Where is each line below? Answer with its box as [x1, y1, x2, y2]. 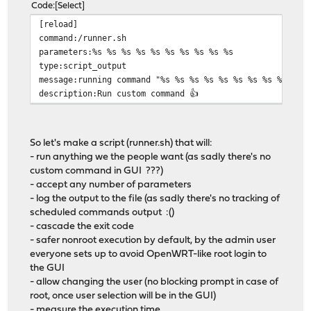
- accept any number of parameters [30, 179, 192, 190]
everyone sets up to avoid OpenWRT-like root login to [30, 249, 267, 260]
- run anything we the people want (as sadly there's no [30, 151, 271, 162]
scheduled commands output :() [30, 207, 175, 218]
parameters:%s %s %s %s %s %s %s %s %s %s [39, 46, 234, 57]
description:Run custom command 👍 [39, 87, 199, 99]
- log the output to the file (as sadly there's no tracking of [30, 193, 280, 204]
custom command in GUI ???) [30, 165, 164, 176]
